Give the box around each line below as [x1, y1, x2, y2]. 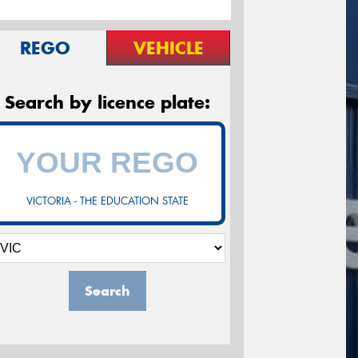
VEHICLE [133, 37, 204, 60]
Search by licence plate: [4, 91, 210, 114]
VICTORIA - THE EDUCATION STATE [26, 194, 189, 209]
